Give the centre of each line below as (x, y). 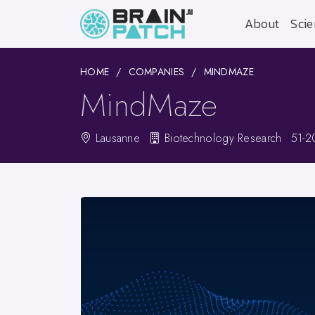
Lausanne (116, 138)
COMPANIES (156, 72)
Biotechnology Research (221, 138)
